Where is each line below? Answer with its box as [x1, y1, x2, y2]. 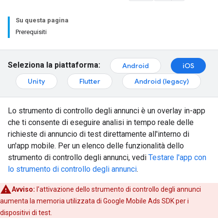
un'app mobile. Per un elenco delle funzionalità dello [8, 141, 184, 150]
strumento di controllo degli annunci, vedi [8, 153, 148, 162]
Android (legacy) [134, 77, 189, 86]
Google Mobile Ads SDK [103, 197, 174, 205]
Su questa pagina [16, 17, 69, 24]
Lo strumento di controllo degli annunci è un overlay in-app [8, 106, 205, 115]
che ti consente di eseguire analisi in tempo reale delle [8, 118, 194, 127]
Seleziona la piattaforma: [8, 60, 100, 70]
